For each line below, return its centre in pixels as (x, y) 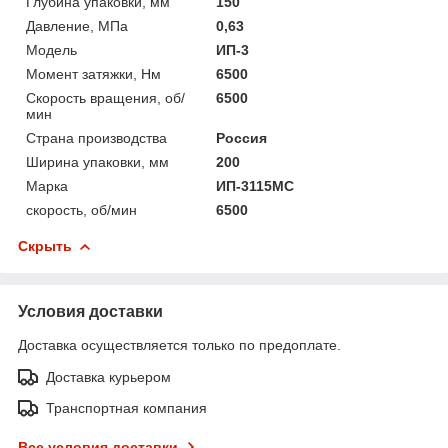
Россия (242, 137)
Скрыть (45, 245)
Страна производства (96, 137)
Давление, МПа (77, 25)
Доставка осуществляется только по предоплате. (179, 344)
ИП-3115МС (255, 185)
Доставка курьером (108, 376)
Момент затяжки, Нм (93, 73)
